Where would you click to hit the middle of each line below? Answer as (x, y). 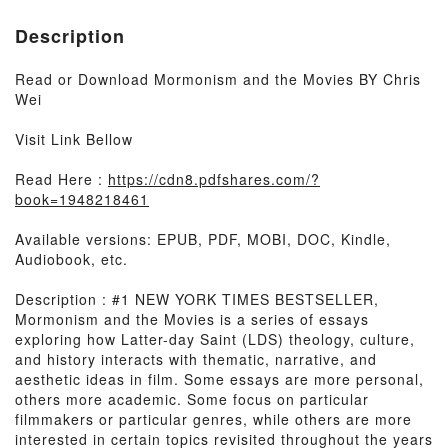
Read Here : (61, 179)
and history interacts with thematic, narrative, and (196, 359)
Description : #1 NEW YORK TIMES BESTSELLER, (197, 299)
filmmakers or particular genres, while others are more (213, 419)
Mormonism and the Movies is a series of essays (192, 319)
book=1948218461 (82, 199)
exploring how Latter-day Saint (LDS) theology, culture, (215, 339)
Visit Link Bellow (74, 139)
